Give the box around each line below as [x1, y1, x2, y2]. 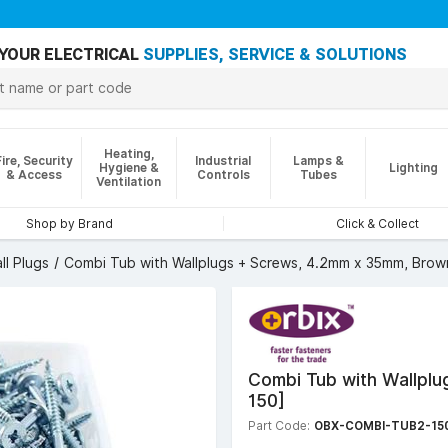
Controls [196, 167, 250, 182]
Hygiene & [98, 160, 159, 175]
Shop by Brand [26, 216, 113, 231]
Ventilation [96, 174, 162, 189]
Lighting [388, 160, 438, 175]
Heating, [103, 146, 154, 161]
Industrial [195, 153, 252, 168]
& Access [5, 167, 62, 182]
